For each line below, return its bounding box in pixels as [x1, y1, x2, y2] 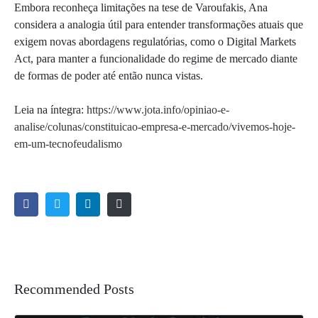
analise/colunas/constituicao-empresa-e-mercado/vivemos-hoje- [14, 121, 295, 133]
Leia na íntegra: [14, 104, 87, 116]
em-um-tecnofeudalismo [14, 138, 122, 150]
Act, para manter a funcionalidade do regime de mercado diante [14, 53, 297, 65]
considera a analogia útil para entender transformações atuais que [14, 18, 303, 31]
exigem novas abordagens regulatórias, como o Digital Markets [14, 35, 296, 48]
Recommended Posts [14, 280, 134, 297]
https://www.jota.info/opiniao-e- [87, 104, 229, 116]
